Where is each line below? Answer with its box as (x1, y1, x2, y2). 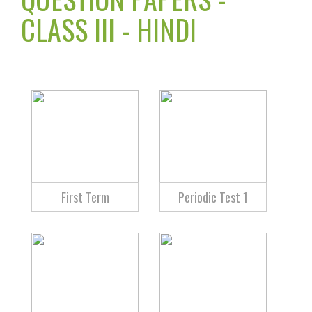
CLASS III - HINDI (21, 8, 196, 50)
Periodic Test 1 (178, 188, 248, 206)
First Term (61, 188, 109, 206)
